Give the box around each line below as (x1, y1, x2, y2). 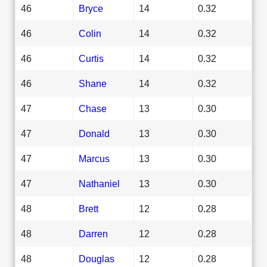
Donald (79, 128, 110, 139)
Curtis (79, 52, 104, 64)
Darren (79, 228, 108, 239)
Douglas (79, 253, 114, 264)
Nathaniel (79, 178, 120, 189)
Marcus (79, 153, 110, 164)
